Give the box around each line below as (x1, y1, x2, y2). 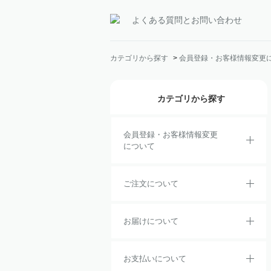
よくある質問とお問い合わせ (132, 15, 242, 25)
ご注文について (123, 179, 178, 188)
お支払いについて (123, 254, 186, 263)
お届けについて (123, 217, 178, 226)
